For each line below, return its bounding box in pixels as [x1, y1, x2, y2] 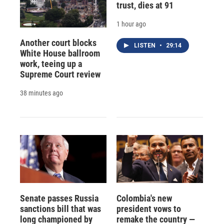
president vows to [116, 203, 181, 214]
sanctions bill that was [20, 203, 101, 214]
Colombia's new [116, 192, 172, 203]
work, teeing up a [20, 58, 82, 69]
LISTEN [133, 42, 157, 49]
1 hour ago [116, 20, 146, 28]
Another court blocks [20, 37, 96, 48]
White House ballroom [20, 47, 100, 58]
